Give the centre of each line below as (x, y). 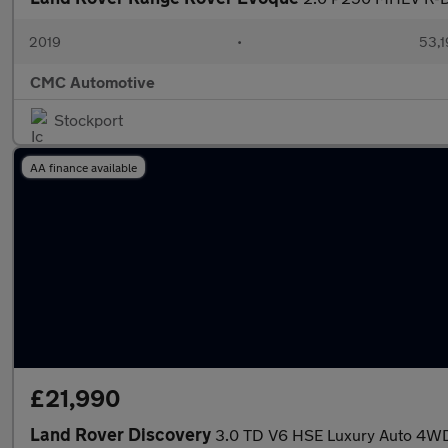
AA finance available (83, 167)
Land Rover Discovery (122, 434)
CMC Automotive (92, 81)
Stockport (88, 119)
